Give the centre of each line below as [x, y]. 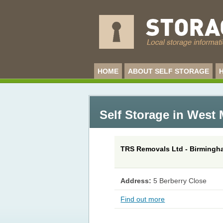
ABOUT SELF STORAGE [169, 71]
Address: [136, 181]
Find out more [143, 199]
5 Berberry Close [180, 181]
